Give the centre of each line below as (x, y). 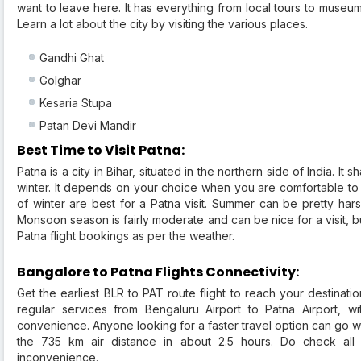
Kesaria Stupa (76, 103)
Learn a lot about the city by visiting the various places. (162, 24)
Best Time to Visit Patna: (101, 151)
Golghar (60, 81)
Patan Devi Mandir (88, 126)
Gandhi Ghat (72, 58)
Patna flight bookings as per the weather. (126, 236)
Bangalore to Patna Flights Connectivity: (158, 272)
